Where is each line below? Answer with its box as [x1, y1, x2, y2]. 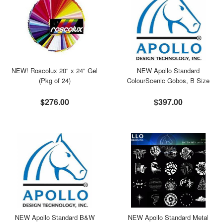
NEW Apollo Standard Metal [128, 213, 209, 222]
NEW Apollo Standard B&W [14, 213, 95, 222]
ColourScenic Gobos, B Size [127, 76, 210, 85]
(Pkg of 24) [38, 76, 71, 85]
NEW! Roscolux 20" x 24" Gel [11, 66, 98, 75]
